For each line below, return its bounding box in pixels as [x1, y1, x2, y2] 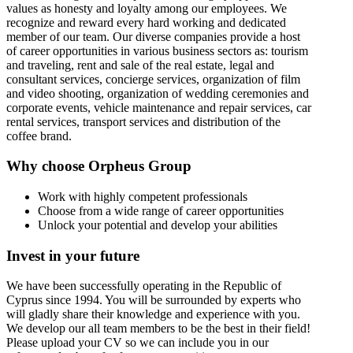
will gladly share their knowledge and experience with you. [6, 307, 300, 321]
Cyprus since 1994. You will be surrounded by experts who [6, 293, 301, 307]
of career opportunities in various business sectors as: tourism [6, 43, 308, 58]
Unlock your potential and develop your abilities [38, 218, 277, 232]
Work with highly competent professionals [38, 190, 247, 204]
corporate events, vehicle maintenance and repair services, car [6, 100, 311, 114]
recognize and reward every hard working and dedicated [6, 15, 286, 29]
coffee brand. [6, 128, 72, 143]
